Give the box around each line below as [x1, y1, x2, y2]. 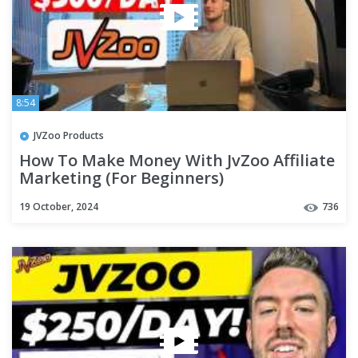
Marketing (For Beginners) [19, 167, 224, 189]
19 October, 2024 [19, 200, 98, 214]
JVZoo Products [34, 128, 104, 142]
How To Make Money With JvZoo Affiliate [19, 149, 335, 172]
